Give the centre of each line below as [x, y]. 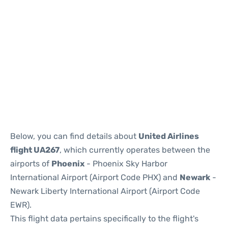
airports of [31, 164]
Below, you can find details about [74, 136]
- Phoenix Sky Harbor [126, 164]
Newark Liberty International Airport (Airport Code [105, 191]
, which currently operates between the [135, 150]
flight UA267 [35, 150]
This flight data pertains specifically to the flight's [104, 219]
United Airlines [169, 136]
